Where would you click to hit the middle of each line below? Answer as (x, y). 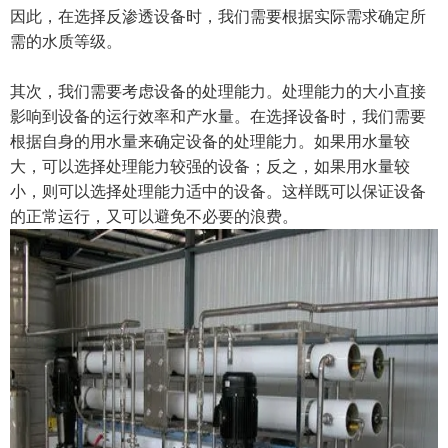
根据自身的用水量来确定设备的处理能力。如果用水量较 (210, 141)
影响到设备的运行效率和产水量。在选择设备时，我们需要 (218, 116)
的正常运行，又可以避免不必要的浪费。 (154, 216)
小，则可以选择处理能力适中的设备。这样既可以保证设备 (218, 191)
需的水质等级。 (66, 41)
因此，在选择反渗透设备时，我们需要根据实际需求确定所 (218, 16)
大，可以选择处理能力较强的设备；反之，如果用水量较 (210, 166)
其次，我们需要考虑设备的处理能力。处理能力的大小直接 (218, 91)
